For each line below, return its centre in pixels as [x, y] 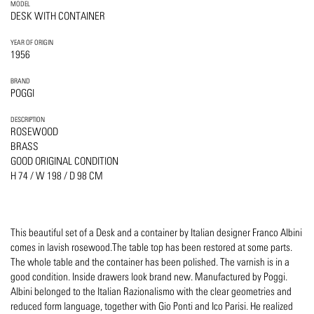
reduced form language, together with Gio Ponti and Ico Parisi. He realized [152, 306]
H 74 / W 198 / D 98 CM [57, 176]
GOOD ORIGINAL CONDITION [64, 161]
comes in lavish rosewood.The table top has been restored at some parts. [151, 247]
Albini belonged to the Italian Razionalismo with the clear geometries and [151, 292]
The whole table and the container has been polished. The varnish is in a [150, 262]
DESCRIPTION [28, 120]
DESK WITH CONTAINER [58, 16]
